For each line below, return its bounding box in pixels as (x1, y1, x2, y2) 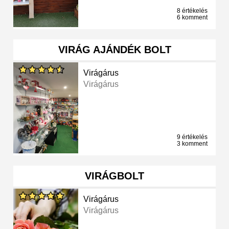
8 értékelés (177, 7, 208, 15)
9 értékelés (177, 133, 208, 141)
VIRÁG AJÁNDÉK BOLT (58, 44, 171, 56)
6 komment (177, 14, 208, 21)
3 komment (177, 140, 208, 148)
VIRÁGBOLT (85, 170, 144, 182)
